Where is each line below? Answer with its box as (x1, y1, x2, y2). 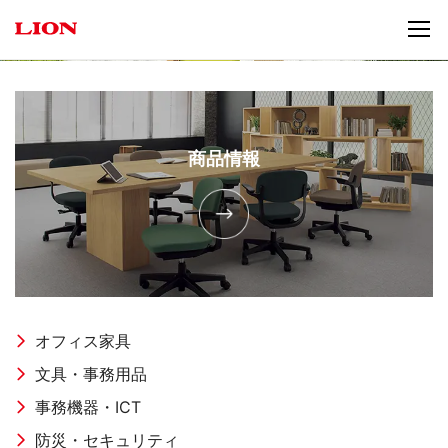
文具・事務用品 (35, 363, 147, 384)
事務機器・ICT (35, 396, 141, 417)
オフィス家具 (35, 330, 131, 351)
